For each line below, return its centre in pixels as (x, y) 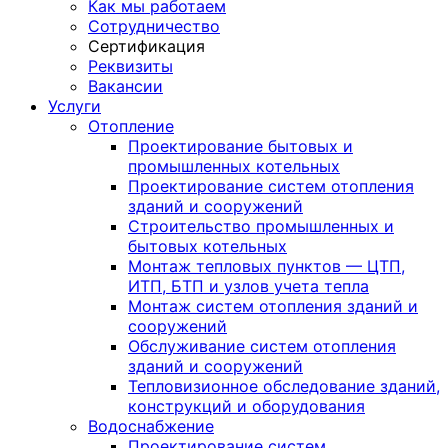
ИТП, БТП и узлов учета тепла (248, 286)
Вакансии (125, 86)
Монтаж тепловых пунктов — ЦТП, (266, 266)
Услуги (74, 106)
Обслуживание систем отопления (262, 346)
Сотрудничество (154, 26)
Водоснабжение (151, 426)
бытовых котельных (207, 246)
